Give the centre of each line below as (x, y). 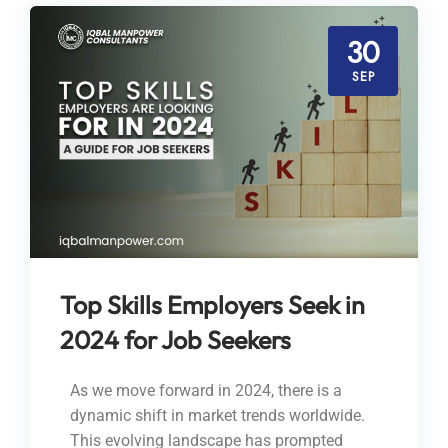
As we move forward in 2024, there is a (206, 391)
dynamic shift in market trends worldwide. (217, 416)
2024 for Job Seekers (175, 340)
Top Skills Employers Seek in (212, 305)
